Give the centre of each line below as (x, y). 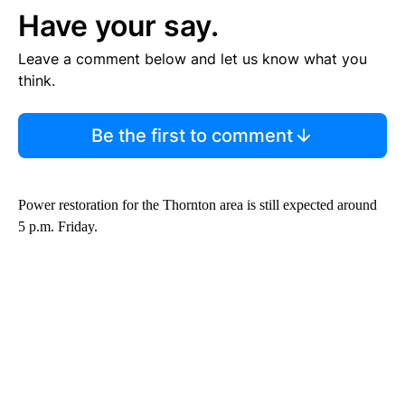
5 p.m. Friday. (58, 226)
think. (37, 80)
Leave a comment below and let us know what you (193, 58)
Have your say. (118, 25)
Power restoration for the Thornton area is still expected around (198, 204)
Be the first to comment (192, 135)
